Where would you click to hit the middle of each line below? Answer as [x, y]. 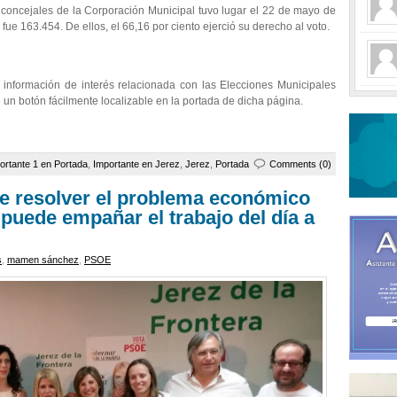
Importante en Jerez [136, 164]
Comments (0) [300, 164]
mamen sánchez [43, 260]
